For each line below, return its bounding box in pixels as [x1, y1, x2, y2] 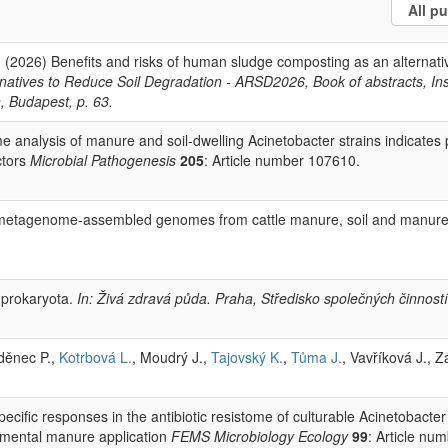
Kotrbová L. [59, 346, 132, 367]
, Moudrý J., [132, 346, 211, 367]
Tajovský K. [211, 346, 283, 367]
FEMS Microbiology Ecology [171, 425, 348, 446]
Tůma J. [291, 346, 342, 367]
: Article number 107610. [204, 149, 360, 170]
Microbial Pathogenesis [30, 149, 176, 170]
